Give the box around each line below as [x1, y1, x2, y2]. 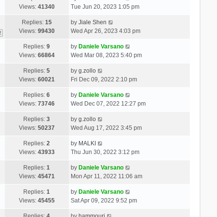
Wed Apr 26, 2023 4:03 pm [70, 27, 140, 34]
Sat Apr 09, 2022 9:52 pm [70, 197, 137, 204]
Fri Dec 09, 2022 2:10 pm [70, 76, 137, 83]
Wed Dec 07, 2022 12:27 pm [70, 100, 146, 107]
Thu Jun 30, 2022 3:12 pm [70, 148, 139, 155]
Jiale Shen [78, 18, 107, 26]
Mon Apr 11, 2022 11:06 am [70, 172, 142, 180]
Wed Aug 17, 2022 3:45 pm [70, 124, 142, 131]
